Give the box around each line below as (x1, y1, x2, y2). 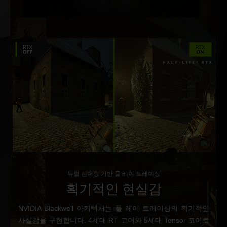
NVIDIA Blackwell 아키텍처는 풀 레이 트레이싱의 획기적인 (18, 204, 209, 212)
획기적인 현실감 (66, 182, 162, 196)
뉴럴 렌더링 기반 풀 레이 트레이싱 (67, 170, 160, 177)
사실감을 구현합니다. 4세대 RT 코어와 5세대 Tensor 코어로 (18, 216, 209, 224)
